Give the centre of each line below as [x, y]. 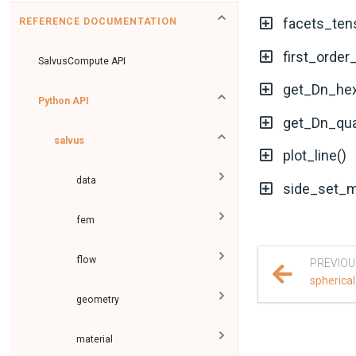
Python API [64, 101]
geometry [98, 299]
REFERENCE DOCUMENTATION [99, 21]
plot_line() [314, 156]
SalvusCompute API [82, 61]
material [95, 339]
